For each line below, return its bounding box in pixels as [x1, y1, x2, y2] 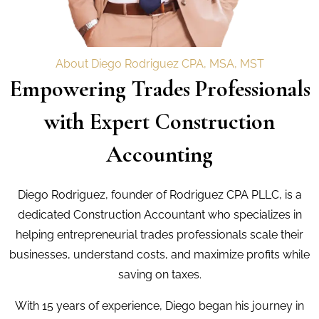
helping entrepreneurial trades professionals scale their [16, 227, 303, 241]
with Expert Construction [44, 107, 275, 135]
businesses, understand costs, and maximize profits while [9, 247, 310, 261]
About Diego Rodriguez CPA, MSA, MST [55, 56, 264, 70]
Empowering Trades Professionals [9, 74, 310, 103]
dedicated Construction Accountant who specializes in [17, 207, 302, 221]
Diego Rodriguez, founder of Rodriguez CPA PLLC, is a [17, 187, 302, 202]
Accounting [106, 140, 213, 168]
